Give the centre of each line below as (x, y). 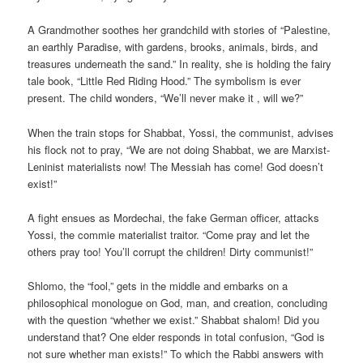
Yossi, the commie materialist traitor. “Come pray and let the (169, 234)
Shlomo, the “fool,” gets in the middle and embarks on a (158, 285)
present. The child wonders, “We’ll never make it (143, 98)
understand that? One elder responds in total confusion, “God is (177, 336)
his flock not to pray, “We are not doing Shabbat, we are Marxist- (179, 149)
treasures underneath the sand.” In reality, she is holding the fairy (180, 64)
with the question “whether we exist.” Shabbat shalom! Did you (174, 319)
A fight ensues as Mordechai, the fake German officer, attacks (174, 217)
